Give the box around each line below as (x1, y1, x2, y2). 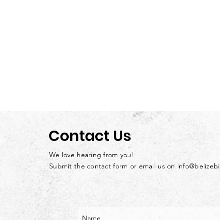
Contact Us (49, 126, 131, 146)
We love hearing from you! (49, 150, 134, 159)
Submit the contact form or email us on (49, 162, 177, 170)
